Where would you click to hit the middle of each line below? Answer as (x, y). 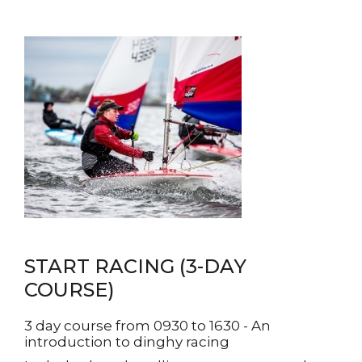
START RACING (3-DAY (135, 266)
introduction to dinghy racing (127, 342)
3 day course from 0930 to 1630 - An (147, 326)
